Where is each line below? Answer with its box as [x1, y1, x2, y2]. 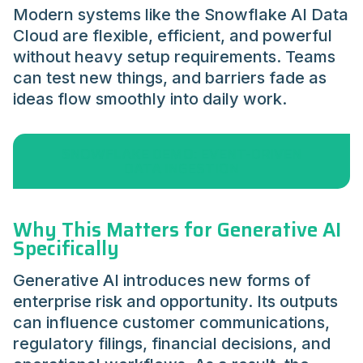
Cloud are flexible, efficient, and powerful [13, 25, 332, 45]
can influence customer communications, [13, 312, 330, 332]
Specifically [13, 233, 119, 264]
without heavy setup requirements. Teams [13, 46, 335, 66]
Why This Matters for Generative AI [13, 214, 341, 246]
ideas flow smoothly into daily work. [13, 88, 287, 109]
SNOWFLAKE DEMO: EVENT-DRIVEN [62, 142, 301, 165]
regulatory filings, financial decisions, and [13, 333, 331, 353]
